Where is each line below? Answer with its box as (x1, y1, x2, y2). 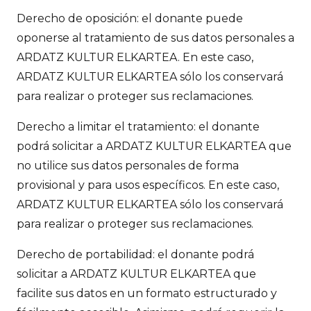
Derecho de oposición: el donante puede (17, 12, 243, 26)
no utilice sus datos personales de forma (17, 159, 239, 173)
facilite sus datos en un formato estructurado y (17, 287, 277, 301)
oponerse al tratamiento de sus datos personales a (17, 31, 294, 45)
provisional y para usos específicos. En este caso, (17, 178, 279, 192)
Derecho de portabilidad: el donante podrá (17, 248, 254, 262)
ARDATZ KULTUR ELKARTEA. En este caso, (17, 51, 253, 65)
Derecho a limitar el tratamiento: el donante (17, 120, 260, 134)
